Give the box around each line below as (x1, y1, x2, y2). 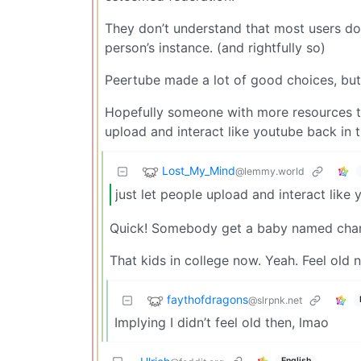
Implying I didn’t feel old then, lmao (114, 313, 329, 330)
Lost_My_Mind (162, 163, 235, 177)
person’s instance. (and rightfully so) (105, 39, 326, 56)
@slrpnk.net (248, 294, 302, 307)
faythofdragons (167, 293, 248, 307)
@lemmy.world (235, 164, 305, 177)
